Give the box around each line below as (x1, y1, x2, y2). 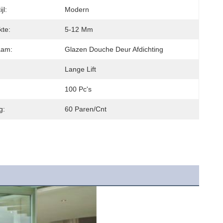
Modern (65, 5, 89, 13)
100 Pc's (65, 85, 92, 93)
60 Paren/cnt (65, 105, 107, 113)
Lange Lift (65, 65, 96, 73)
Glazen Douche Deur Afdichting (65, 45, 163, 53)
